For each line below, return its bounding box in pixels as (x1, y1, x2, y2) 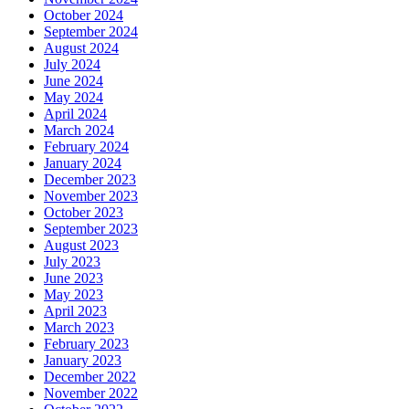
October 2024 (44, 7, 123, 24)
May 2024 (44, 89, 103, 106)
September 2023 (44, 221, 138, 237)
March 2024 (44, 122, 114, 139)
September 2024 (44, 24, 138, 40)
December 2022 (44, 369, 136, 385)
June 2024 (44, 73, 103, 89)
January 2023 (44, 352, 121, 369)
